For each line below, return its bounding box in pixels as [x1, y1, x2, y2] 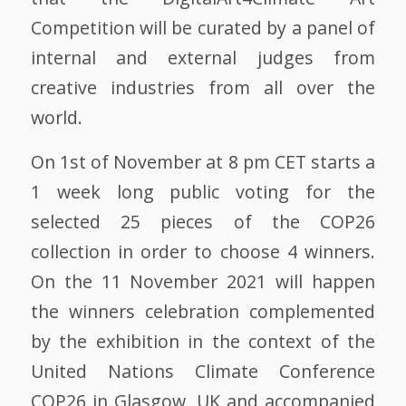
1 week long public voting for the [30, 179, 376, 205]
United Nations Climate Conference [30, 359, 376, 384]
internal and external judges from [30, 44, 376, 70]
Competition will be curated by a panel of [30, 14, 376, 40]
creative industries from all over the [30, 74, 376, 100]
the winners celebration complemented [30, 299, 376, 324]
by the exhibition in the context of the [30, 329, 376, 354]
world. [30, 104, 82, 130]
